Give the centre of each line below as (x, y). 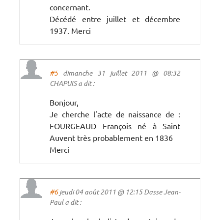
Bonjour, (64, 102)
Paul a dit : (65, 202)
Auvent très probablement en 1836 (111, 137)
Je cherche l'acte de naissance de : (115, 114)
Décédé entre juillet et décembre (115, 18)
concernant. (70, 7)
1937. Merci (70, 30)
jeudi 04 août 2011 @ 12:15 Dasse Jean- (119, 192)
